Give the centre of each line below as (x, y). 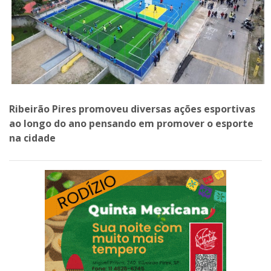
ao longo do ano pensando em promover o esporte (131, 123)
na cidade (32, 138)
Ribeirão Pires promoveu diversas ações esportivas (132, 109)
